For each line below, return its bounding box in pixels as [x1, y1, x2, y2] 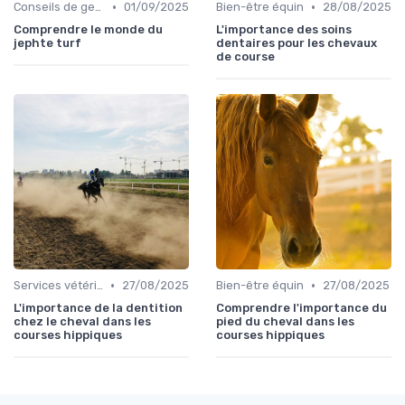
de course [216, 50, 275, 64]
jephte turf [14, 36, 81, 51]
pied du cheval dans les [216, 315, 354, 329]
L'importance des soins [216, 23, 352, 37]
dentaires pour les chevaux [216, 36, 377, 51]
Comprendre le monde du [14, 23, 163, 37]
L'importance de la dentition [14, 301, 183, 316]
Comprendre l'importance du [216, 301, 387, 316]
